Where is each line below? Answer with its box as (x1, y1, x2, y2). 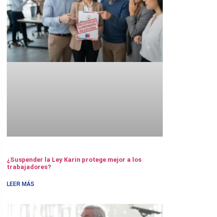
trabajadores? (7, 163, 51, 171)
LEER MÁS (7, 181, 34, 188)
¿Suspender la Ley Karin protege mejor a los (7, 156, 141, 164)
